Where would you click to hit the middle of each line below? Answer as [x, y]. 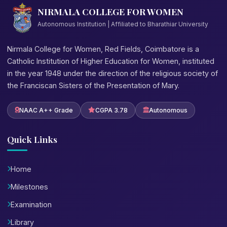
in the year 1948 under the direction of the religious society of [112, 73]
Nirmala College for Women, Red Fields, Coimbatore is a [103, 49]
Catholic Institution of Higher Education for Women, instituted [111, 61]
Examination [31, 204]
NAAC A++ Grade [46, 110]
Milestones [29, 186]
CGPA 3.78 [111, 110]
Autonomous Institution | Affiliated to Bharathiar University [123, 24]
